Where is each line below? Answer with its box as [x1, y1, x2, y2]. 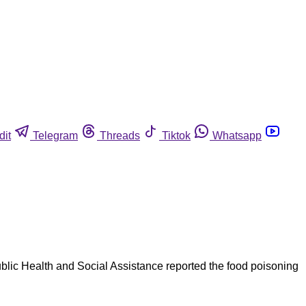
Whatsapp [212, 129, 262, 141]
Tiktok [162, 129, 191, 141]
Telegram [33, 129, 78, 141]
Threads [100, 129, 140, 141]
